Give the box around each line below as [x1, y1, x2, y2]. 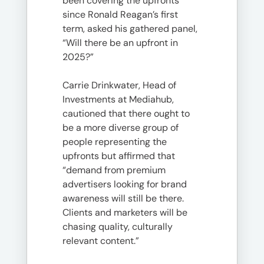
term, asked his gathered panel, [62, 22, 197, 35]
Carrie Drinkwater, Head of [62, 78, 176, 91]
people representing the [62, 135, 167, 148]
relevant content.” [62, 234, 139, 247]
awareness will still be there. [62, 192, 184, 204]
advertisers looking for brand [62, 177, 187, 190]
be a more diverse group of [62, 121, 179, 134]
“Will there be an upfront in [62, 36, 178, 49]
